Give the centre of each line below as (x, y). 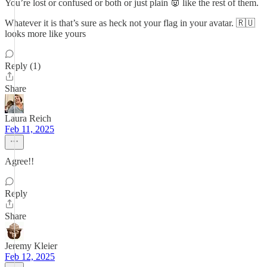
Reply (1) (23, 66)
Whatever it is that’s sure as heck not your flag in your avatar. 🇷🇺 (130, 23)
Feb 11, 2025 (30, 129)
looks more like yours (45, 34)
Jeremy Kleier (31, 246)
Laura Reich (28, 118)
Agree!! (19, 161)
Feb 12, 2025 (30, 257)
